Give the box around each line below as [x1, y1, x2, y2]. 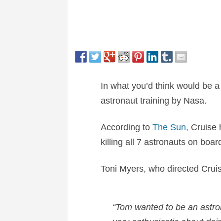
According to [100, 122, 152, 132]
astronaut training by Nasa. [100, 95, 207, 106]
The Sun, [152, 122, 188, 132]
